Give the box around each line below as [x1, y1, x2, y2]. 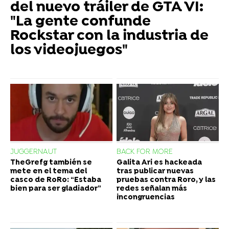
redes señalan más [117, 184, 187, 193]
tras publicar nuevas [117, 167, 194, 176]
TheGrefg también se [10, 158, 92, 167]
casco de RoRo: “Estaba [10, 175, 101, 185]
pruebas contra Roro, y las [117, 175, 216, 185]
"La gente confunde [10, 13, 151, 31]
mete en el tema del [10, 167, 87, 176]
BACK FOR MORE [117, 147, 173, 156]
